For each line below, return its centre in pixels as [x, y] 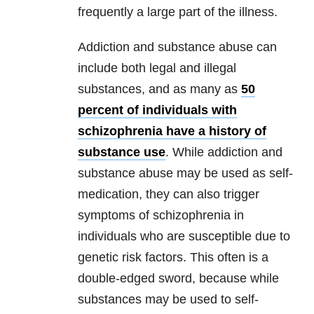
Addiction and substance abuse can [177, 47]
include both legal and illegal [157, 68]
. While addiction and [224, 152]
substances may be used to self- [168, 300]
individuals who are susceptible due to [184, 237]
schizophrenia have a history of [172, 131]
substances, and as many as [159, 89]
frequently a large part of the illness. [178, 12]
